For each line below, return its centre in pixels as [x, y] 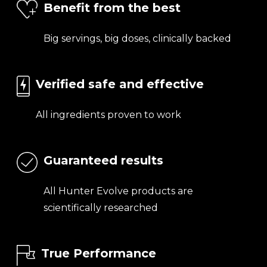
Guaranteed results [103, 161]
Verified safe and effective [120, 84]
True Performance [99, 254]
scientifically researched [101, 208]
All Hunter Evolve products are [118, 191]
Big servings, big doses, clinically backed [137, 39]
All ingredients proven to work [108, 115]
